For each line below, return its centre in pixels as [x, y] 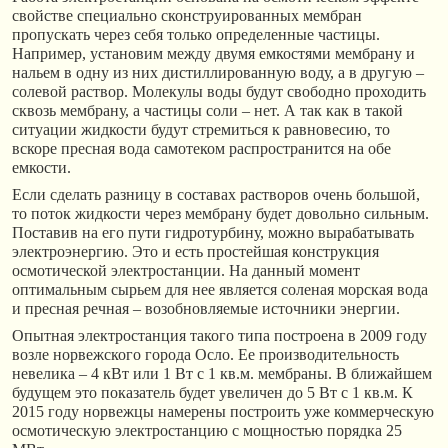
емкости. [41, 167]
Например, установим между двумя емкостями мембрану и [213, 53]
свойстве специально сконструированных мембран [187, 15]
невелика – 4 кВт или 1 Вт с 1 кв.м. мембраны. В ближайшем [222, 373]
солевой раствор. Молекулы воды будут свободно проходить [219, 91]
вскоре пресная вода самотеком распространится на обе [201, 148]
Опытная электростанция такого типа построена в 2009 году [219, 335]
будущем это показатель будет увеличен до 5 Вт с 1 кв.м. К [212, 392]
